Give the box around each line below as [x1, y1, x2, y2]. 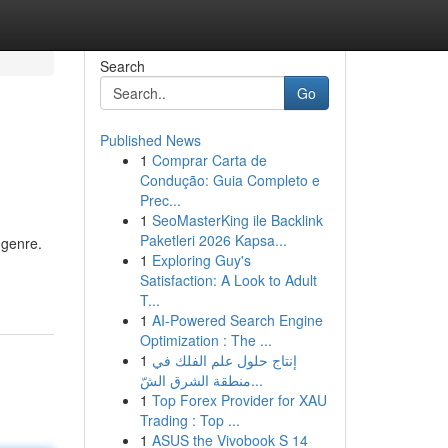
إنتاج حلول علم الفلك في [151, 350, 297, 370]
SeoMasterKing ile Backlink [151, 210, 323, 230]
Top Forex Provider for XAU [151, 390, 327, 410]
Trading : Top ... [139, 410, 240, 430]
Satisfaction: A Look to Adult [139, 270, 317, 290]
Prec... [139, 190, 181, 210]
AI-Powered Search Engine [151, 310, 323, 330]
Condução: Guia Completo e [139, 170, 320, 190]
